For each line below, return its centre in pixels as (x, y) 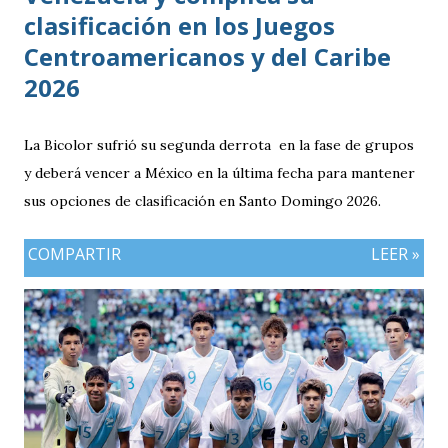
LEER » (395, 254)
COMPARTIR (74, 254)
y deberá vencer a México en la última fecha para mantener (219, 173)
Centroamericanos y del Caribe (207, 57)
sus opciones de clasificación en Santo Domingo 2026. (202, 201)
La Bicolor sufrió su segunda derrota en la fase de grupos (219, 145)
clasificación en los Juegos (179, 26)
